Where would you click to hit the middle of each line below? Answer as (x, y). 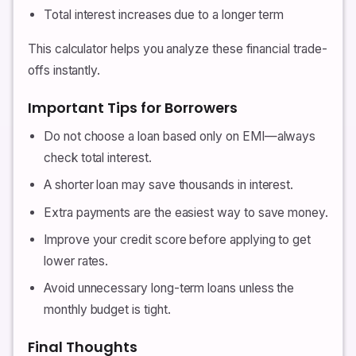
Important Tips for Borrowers (133, 108)
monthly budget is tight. (107, 309)
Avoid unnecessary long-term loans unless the (169, 288)
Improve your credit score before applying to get (178, 239)
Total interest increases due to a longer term (164, 15)
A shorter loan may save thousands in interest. (169, 185)
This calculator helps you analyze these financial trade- (178, 49)
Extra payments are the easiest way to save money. (186, 212)
